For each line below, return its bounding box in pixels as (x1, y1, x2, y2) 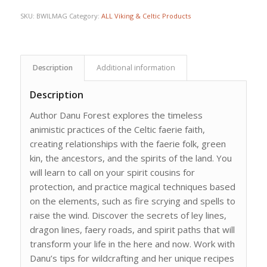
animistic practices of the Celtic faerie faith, (29, 123, 205, 135)
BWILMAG (36, 11, 69, 21)
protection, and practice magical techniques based (29, 180, 235, 193)
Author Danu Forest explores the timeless (29, 108, 203, 121)
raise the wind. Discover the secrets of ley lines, (29, 209, 226, 221)
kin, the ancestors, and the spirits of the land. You (29, 151, 232, 164)
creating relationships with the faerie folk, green (29, 137, 226, 150)
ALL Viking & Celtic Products (101, 11, 191, 21)
